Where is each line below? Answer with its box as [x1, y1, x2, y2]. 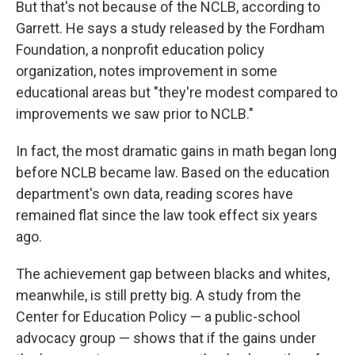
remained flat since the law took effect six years [16, 207, 318, 223]
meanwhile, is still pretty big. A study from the [16, 287, 301, 303]
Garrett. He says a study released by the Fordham [16, 20, 325, 36]
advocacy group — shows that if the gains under [16, 330, 316, 346]
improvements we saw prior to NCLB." [16, 105, 254, 122]
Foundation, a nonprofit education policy [16, 41, 265, 58]
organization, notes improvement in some [16, 63, 277, 79]
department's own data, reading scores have [16, 185, 293, 202]
